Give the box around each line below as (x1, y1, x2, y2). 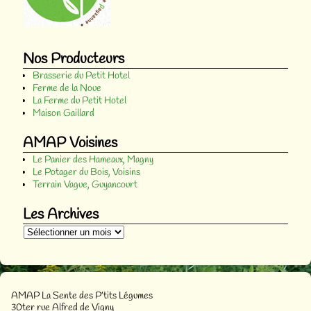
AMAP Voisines (23, 133, 117, 153)
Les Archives (23, 204, 99, 224)
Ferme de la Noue (33, 81, 101, 95)
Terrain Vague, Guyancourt (33, 178, 137, 192)
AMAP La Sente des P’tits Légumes (11, 289, 153, 303)
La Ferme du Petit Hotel (33, 94, 126, 108)
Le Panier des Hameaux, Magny (33, 153, 153, 167)
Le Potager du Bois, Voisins (33, 165, 140, 179)
